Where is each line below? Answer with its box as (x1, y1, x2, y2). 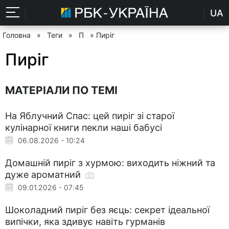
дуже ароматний (5, 169, 83, 180)
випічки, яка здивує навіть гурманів (5, 216, 165, 227)
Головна (3, 31, 31, 39)
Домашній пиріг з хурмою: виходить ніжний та (5, 157, 215, 168)
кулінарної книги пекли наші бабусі (5, 122, 162, 133)
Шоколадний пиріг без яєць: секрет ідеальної (5, 204, 210, 215)
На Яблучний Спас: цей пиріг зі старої (5, 110, 174, 121)
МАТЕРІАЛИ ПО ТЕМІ (5, 83, 118, 97)
